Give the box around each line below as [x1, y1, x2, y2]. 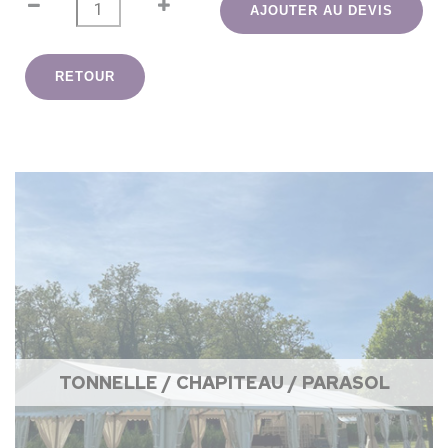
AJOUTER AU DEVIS [250, 3, 394, 19]
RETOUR [55, 69, 115, 85]
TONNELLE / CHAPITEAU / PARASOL [58, 371, 390, 395]
